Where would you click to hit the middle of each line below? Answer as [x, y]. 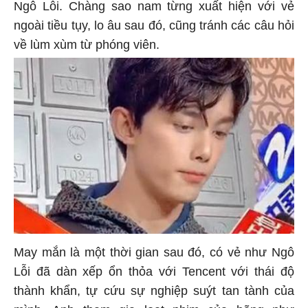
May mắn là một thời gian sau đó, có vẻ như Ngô [154, 254]
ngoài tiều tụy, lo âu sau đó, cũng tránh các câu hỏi [154, 27]
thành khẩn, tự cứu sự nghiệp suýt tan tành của [154, 293]
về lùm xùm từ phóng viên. [87, 46]
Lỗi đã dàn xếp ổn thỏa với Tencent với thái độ [154, 273]
